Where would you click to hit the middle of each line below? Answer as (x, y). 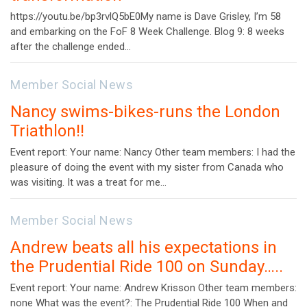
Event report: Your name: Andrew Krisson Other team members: (153, 288)
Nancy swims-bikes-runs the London (145, 112)
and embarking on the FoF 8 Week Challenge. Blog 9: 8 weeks (147, 32)
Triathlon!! (47, 131)
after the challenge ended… (71, 47)
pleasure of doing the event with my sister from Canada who (147, 168)
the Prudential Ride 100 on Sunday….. (147, 267)
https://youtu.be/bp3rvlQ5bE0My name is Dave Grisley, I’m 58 (146, 17)
